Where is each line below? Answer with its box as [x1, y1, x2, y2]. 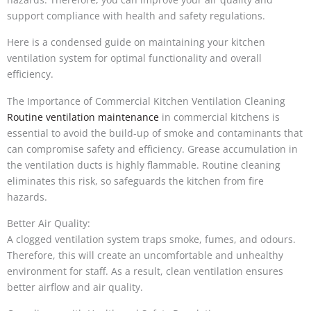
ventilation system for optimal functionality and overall [7, 51, 262, 65]
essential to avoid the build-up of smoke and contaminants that [7, 126, 303, 140]
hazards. [7, 190, 47, 203]
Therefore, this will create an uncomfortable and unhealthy [7, 248, 283, 262]
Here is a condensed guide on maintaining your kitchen [7, 35, 265, 49]
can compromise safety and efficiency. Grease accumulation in [7, 142, 298, 155]
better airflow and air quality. [7, 280, 143, 294]
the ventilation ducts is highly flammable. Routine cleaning [7, 158, 280, 171]
